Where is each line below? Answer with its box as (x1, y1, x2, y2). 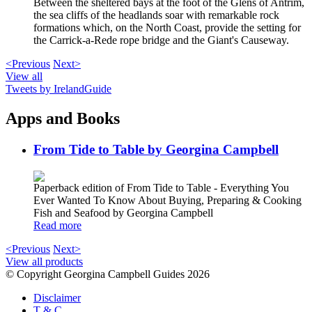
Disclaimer (33, 291, 81, 304)
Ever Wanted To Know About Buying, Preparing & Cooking (33, 194, 302, 206)
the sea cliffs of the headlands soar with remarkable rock (33, 9, 279, 22)
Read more (33, 219, 81, 231)
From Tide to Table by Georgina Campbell (33, 141, 279, 157)
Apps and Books (6, 109, 120, 127)
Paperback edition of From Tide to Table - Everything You (33, 181, 289, 194)
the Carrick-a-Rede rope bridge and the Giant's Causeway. (33, 34, 289, 47)
